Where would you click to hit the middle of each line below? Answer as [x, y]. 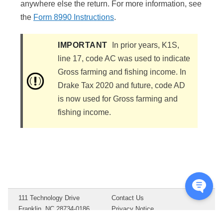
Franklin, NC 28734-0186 [54, 209]
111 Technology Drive [49, 198]
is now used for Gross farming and [118, 99]
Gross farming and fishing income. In [122, 72]
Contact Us [128, 198]
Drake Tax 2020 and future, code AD [121, 86]
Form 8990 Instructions [74, 17]
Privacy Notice [133, 209]
